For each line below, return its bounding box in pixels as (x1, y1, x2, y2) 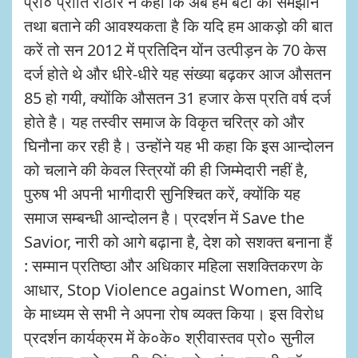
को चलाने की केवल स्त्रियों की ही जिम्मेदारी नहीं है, (24, 159, 308, 181)
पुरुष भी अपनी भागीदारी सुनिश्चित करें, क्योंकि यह (24, 183, 300, 205)
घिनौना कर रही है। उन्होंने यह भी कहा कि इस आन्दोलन (24, 135, 333, 157)
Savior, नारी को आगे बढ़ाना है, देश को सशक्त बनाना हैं (24, 231, 332, 253)
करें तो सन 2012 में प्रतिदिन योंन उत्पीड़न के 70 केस (24, 39, 326, 61)
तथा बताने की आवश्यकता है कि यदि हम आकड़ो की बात (24, 15, 332, 37)
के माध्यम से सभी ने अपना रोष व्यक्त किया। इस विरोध (24, 303, 324, 324)
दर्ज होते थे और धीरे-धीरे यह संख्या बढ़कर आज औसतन (24, 63, 331, 85)
